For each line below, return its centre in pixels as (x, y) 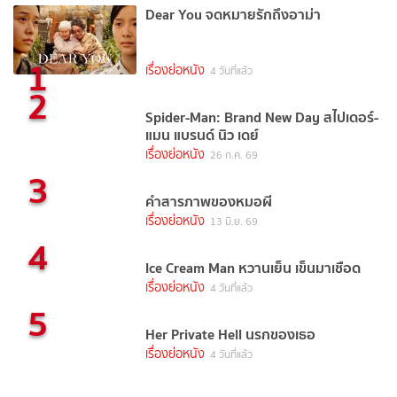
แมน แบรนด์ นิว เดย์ (202, 135)
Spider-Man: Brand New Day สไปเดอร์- (262, 117)
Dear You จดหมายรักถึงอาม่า (234, 15)
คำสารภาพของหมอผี (209, 202)
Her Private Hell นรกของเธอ (231, 335)
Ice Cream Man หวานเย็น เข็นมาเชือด (253, 268)
